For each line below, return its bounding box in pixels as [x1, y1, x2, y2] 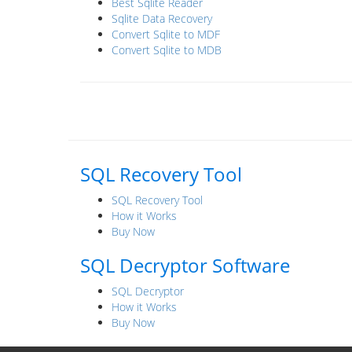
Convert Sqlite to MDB [112, 42, 222, 57]
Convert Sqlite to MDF [112, 27, 220, 42]
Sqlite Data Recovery [112, 11, 212, 26]
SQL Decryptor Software [80, 252, 290, 278]
